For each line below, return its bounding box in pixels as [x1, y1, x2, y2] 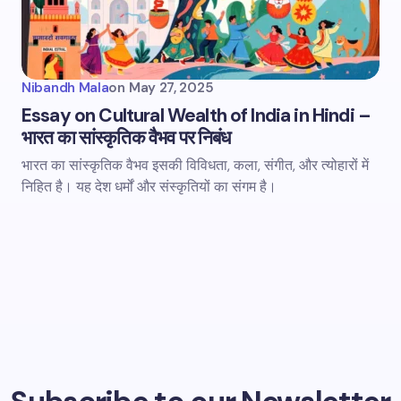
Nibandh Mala [21, 79, 109, 97]
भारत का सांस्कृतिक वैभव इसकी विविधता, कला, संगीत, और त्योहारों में [21, 156, 369, 175]
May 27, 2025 [128, 79, 214, 97]
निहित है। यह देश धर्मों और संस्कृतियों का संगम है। [21, 177, 277, 196]
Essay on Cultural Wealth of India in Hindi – [21, 103, 371, 128]
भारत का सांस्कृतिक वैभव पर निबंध [21, 125, 231, 150]
